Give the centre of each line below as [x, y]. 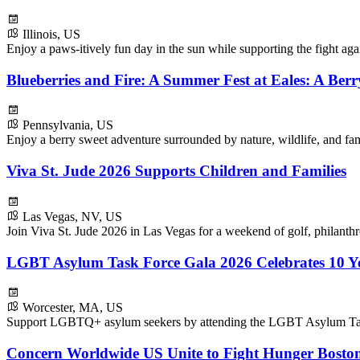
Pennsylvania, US [68, 125]
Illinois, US [51, 34]
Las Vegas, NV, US [72, 216]
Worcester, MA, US [73, 308]
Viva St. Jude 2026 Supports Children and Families [176, 171]
